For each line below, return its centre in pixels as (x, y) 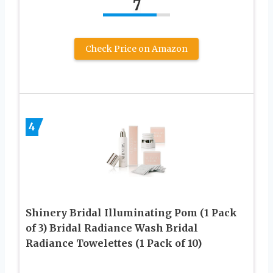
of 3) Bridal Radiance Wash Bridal (112, 228)
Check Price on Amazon (136, 49)
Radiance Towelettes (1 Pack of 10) (114, 243)
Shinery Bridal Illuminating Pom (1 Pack (131, 212)
